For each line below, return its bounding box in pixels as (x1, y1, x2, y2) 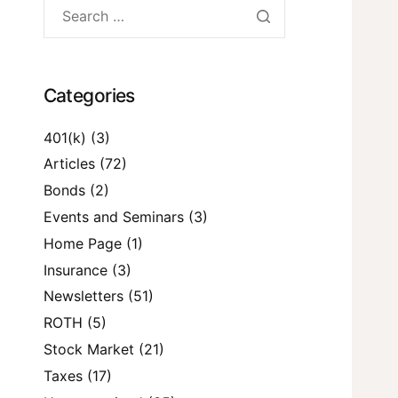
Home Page (43, 234, 122, 252)
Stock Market (43, 340, 134, 359)
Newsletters (43, 287, 123, 306)
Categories (43, 84, 135, 107)
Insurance (43, 260, 107, 279)
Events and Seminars (43, 208, 184, 227)
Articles (43, 155, 95, 173)
